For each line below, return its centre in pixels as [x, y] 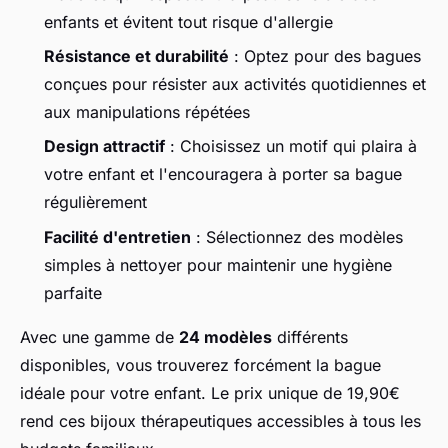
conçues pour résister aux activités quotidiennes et [235, 83]
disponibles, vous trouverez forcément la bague [200, 364]
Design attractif [104, 146]
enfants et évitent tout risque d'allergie [188, 21]
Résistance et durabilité [136, 55]
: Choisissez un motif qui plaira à [291, 146]
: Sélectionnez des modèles [297, 236]
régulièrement [95, 202]
